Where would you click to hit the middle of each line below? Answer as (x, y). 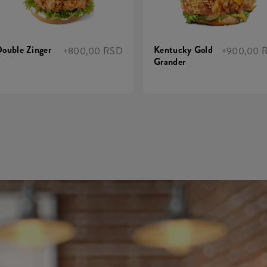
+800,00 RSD (93, 51)
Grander (170, 61)
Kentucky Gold (183, 49)
